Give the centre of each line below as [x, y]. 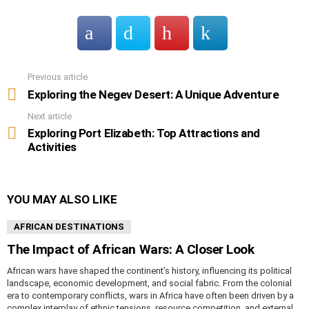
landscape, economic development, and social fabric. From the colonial [149, 283]
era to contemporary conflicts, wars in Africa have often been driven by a [150, 296]
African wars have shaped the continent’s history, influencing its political [149, 271]
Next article [50, 116]
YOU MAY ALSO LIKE [62, 200]
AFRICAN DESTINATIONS [69, 227]
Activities [52, 147]
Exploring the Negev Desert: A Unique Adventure [153, 94]
